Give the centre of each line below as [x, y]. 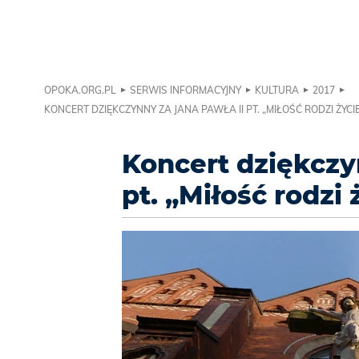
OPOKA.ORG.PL [80, 91]
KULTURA [277, 91]
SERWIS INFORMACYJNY [186, 91]
